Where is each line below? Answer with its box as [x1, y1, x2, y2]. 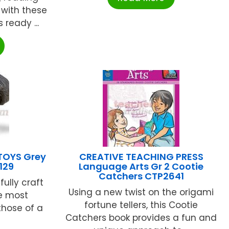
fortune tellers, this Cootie [84, 199, 198, 212]
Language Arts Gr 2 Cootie [79, 160, 204, 173]
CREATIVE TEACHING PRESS [79, 150, 203, 164]
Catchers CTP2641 [98, 170, 184, 183]
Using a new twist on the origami [68, 186, 214, 199]
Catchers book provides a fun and [65, 212, 217, 224]
